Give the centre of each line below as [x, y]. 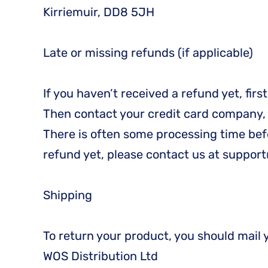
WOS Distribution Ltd [100, 256]
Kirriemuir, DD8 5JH [99, 12]
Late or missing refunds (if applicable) [148, 53]
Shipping [68, 195]
